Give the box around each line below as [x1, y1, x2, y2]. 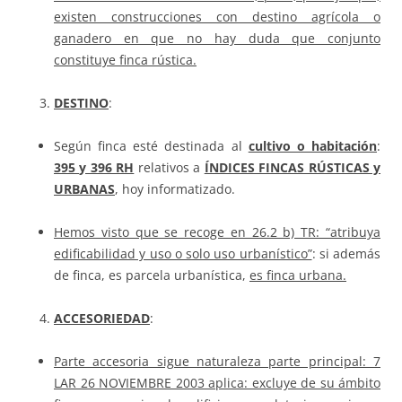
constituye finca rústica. [54, 51, 197, 69]
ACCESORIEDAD [54, 310, 150, 328]
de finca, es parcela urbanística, [54, 267, 249, 284]
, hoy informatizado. [115, 180, 235, 198]
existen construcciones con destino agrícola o [54, 8, 380, 26]
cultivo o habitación [248, 137, 378, 155]
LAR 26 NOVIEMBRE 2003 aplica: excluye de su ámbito [54, 374, 380, 392]
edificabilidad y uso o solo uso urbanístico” [54, 245, 312, 263]
